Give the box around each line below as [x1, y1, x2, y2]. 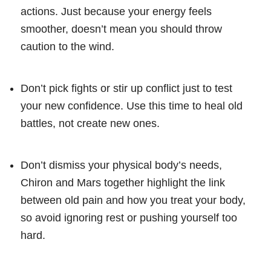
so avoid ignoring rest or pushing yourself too [21, 211, 237, 224]
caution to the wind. [21, 40, 114, 53]
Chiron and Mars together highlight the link [21, 176, 225, 189]
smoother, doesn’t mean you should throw [21, 22, 222, 35]
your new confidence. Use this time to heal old [21, 99, 243, 112]
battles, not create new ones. [21, 117, 160, 129]
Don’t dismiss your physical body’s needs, [21, 158, 222, 171]
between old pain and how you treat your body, [21, 194, 246, 206]
